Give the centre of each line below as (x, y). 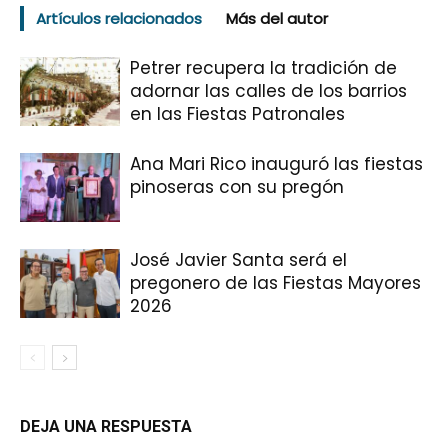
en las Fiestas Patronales (237, 113)
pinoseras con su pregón (237, 186)
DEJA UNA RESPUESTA (106, 427)
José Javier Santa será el (238, 259)
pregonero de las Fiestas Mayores (275, 282)
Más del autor (277, 18)
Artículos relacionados (119, 18)
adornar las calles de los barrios (268, 90)
